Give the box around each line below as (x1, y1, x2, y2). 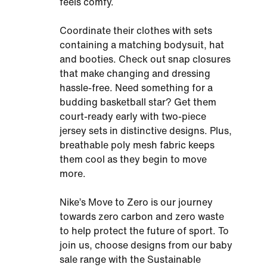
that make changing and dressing (60, 69, 210, 79)
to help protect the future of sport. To (60, 226, 229, 236)
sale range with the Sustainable (60, 254, 201, 265)
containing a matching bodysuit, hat (60, 40, 224, 50)
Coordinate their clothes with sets (60, 26, 212, 36)
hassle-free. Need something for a (60, 83, 213, 93)
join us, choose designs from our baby (60, 240, 232, 250)
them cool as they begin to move (60, 154, 207, 164)
